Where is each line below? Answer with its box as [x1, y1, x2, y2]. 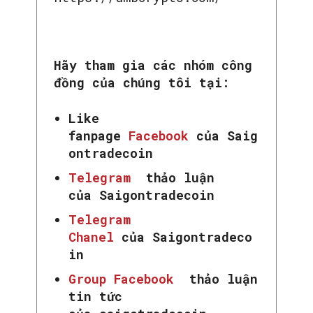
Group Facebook [68, 270, 182, 288]
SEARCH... [27, 216, 87, 233]
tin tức [68, 288, 122, 305]
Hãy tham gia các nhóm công [54, 57, 252, 74]
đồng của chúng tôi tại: [54, 74, 230, 92]
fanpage [68, 127, 129, 145]
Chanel [68, 228, 122, 246]
